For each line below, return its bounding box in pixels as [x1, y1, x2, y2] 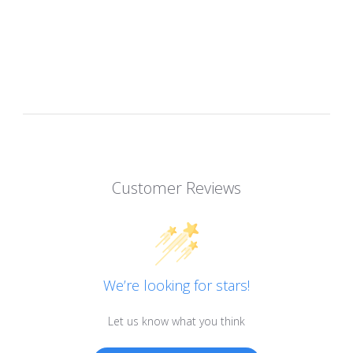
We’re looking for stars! [103, 276, 250, 295]
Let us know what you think [108, 314, 245, 329]
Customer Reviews [112, 177, 241, 199]
